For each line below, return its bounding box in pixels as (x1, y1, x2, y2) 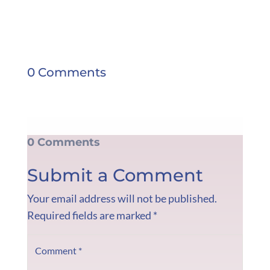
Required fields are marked (27, 208, 153, 222)
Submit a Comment (27, 164, 203, 186)
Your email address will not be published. (27, 191, 217, 205)
